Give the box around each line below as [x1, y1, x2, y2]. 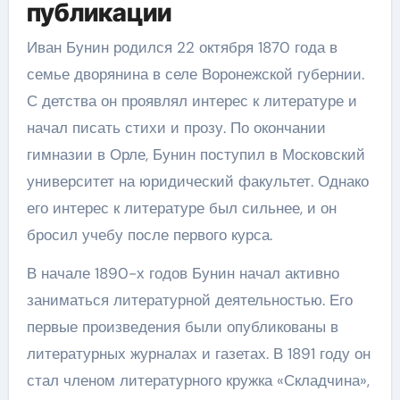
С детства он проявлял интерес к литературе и [26, 91, 357, 111]
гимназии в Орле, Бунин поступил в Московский [26, 145, 365, 164]
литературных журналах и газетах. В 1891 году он [26, 344, 371, 363]
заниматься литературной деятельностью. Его [26, 290, 353, 310]
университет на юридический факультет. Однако [26, 171, 369, 191]
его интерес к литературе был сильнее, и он [26, 198, 337, 218]
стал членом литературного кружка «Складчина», [26, 371, 370, 390]
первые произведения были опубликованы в [26, 317, 338, 337]
